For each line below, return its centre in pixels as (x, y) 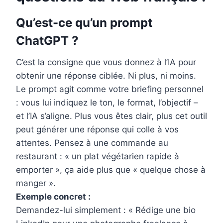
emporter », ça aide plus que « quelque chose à (111, 170)
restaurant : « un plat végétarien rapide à (98, 157)
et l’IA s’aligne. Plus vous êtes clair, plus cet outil (111, 116)
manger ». (36, 183)
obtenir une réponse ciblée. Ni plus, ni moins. (106, 76)
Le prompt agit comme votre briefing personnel (110, 89)
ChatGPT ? (47, 41)
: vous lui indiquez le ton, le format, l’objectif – (107, 103)
